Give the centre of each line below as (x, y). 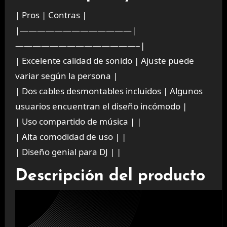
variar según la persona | (66, 76)
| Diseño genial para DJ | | (68, 152)
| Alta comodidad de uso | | (70, 137)
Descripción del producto (110, 177)
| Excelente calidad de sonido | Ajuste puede (104, 61)
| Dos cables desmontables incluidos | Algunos (109, 91)
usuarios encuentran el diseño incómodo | (101, 106)
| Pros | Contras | (51, 15)
